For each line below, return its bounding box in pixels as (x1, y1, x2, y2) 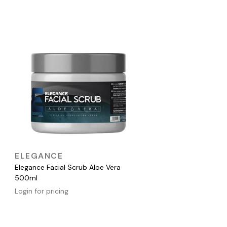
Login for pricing (15, 186, 68, 196)
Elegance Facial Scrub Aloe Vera (15, 163, 121, 172)
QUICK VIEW (56, 148, 95, 158)
